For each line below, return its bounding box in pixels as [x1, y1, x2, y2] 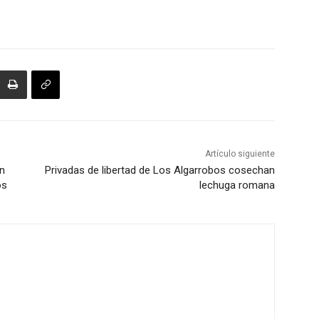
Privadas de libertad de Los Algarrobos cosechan [44, 164, 275, 177]
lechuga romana [199, 179, 275, 192]
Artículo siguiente [204, 149, 275, 159]
